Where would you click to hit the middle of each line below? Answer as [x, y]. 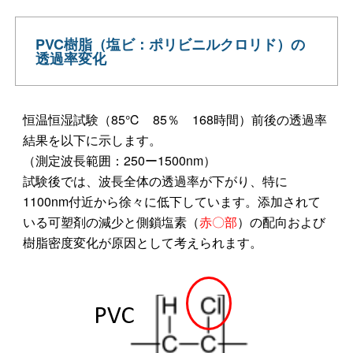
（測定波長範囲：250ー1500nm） [119, 161]
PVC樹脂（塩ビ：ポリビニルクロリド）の [170, 45]
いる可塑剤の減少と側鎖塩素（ [111, 222]
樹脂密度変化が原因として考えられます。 [142, 243]
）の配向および [281, 222]
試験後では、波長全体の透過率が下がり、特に [155, 181]
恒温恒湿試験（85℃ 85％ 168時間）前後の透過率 [175, 120]
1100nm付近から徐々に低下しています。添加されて [171, 202]
